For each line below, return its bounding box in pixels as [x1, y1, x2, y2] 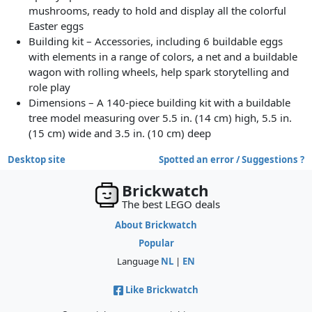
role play [29, 80, 71, 95]
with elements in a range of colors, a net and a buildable [29, 49, 298, 64]
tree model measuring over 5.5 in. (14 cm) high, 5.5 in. [29, 111, 292, 125]
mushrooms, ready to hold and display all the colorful [29, 3, 287, 18]
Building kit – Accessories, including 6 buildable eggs [29, 34, 283, 49]
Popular [138, 236, 174, 249]
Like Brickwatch [125, 283, 198, 296]
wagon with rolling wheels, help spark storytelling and [29, 65, 290, 79]
